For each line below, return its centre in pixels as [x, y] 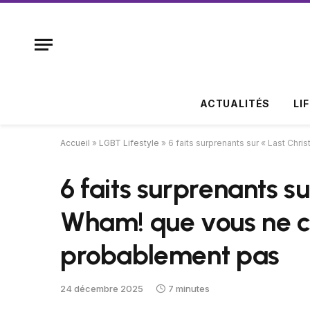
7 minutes [189, 289]
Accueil [75, 143]
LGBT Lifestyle [129, 143]
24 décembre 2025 [102, 289]
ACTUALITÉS [235, 103]
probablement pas [170, 255]
